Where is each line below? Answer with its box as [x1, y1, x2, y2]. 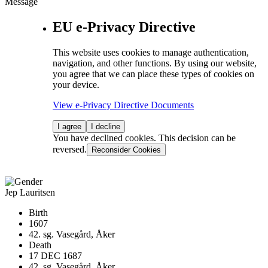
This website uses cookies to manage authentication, [53, 47, 249, 57]
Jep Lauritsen [5, 187, 55, 197]
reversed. [53, 144, 87, 154]
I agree [57, 121, 81, 131]
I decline [91, 121, 120, 131]
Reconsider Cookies [92, 145, 161, 154]
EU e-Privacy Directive [53, 19, 196, 35]
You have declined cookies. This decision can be [53, 132, 236, 143]
